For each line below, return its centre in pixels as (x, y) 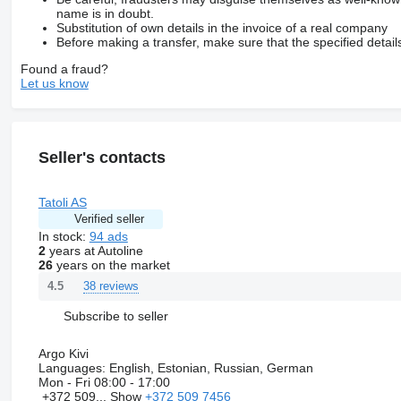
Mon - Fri (66, 382)
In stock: (64, 236)
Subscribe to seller (115, 316)
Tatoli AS (62, 202)
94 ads (108, 236)
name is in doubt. (105, 13)
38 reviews (111, 286)
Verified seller (109, 218)
